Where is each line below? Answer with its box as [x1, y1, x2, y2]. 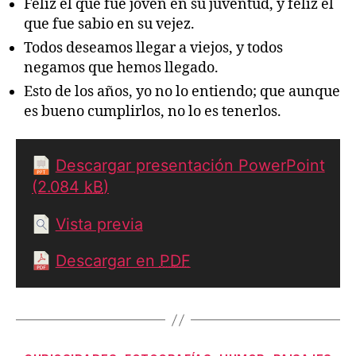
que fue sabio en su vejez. [24, 14, 195, 33]
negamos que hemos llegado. [24, 58, 219, 77]
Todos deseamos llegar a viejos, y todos [24, 38, 283, 57]
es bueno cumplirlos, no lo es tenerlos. [24, 102, 281, 121]
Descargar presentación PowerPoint [55, 155, 325, 175]
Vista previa [55, 214, 143, 234]
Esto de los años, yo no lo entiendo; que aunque [24, 82, 340, 101]
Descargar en [55, 251, 160, 271]
